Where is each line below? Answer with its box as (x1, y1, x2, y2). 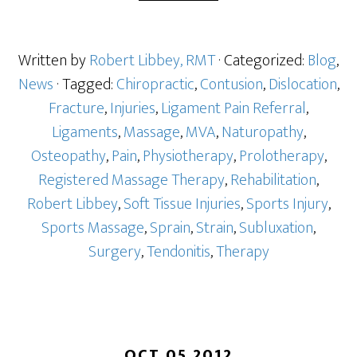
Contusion (199, 71, 263, 98)
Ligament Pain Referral (161, 95, 306, 122)
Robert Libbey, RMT (89, 47, 215, 74)
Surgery (88, 238, 141, 265)
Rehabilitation (230, 167, 316, 194)
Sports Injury (245, 190, 328, 218)
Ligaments (51, 119, 118, 146)
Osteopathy (30, 143, 106, 170)
